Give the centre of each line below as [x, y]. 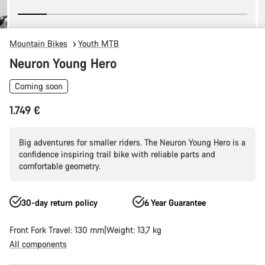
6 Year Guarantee [175, 203]
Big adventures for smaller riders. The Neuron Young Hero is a [132, 142]
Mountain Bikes [38, 43]
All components [38, 244]
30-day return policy [59, 203]
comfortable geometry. [60, 166]
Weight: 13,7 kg [134, 230]
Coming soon [39, 86]
